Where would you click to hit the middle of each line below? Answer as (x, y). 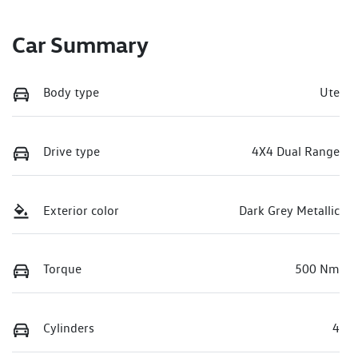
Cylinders (69, 328)
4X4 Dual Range (296, 151)
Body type (71, 93)
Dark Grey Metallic (289, 210)
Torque (62, 269)
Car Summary (80, 45)
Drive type (72, 151)
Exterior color (81, 210)
